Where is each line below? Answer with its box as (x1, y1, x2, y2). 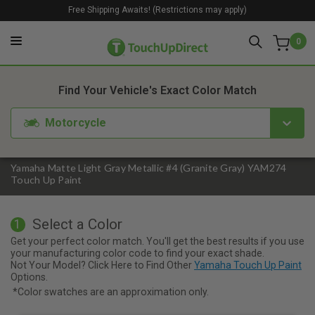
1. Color (78, 46, 120, 60)
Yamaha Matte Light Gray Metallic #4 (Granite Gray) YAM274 (11, 162, 287, 174)
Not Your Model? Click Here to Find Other (11, 259, 194, 271)
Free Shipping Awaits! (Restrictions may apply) (68, 4, 247, 15)
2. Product (138, 46, 193, 60)
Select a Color (32, 216, 122, 233)
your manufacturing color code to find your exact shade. (11, 247, 264, 259)
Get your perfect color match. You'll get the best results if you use (11, 235, 304, 247)
